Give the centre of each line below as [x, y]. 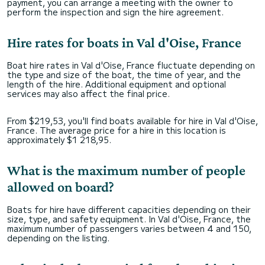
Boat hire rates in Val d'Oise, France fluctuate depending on [131, 65]
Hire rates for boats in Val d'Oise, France [124, 42]
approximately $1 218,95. [59, 140]
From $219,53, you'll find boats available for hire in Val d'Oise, [132, 121]
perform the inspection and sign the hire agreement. [115, 12]
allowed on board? [61, 187]
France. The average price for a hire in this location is [117, 130]
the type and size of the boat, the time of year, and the [124, 75]
